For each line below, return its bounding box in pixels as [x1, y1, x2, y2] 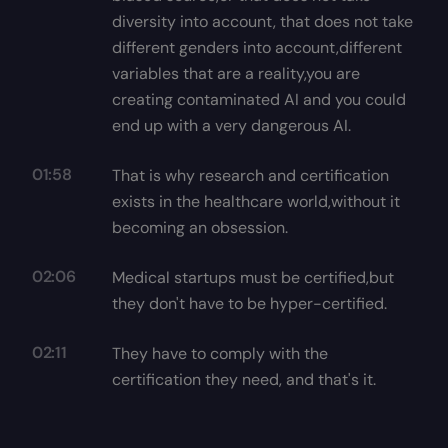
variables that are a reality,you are [112, 63, 360, 84]
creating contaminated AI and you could [112, 89, 406, 110]
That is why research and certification [112, 165, 389, 186]
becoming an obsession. [112, 217, 288, 238]
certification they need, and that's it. [112, 369, 376, 390]
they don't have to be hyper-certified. [112, 293, 387, 314]
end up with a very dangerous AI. [112, 115, 351, 136]
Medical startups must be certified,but [112, 267, 394, 288]
